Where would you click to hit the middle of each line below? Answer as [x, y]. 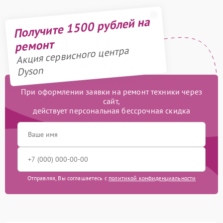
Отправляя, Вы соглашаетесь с [68, 178]
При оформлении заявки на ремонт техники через [111, 92]
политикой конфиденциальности [152, 178]
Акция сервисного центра [72, 56]
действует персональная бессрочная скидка [111, 111]
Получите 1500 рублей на [81, 27]
